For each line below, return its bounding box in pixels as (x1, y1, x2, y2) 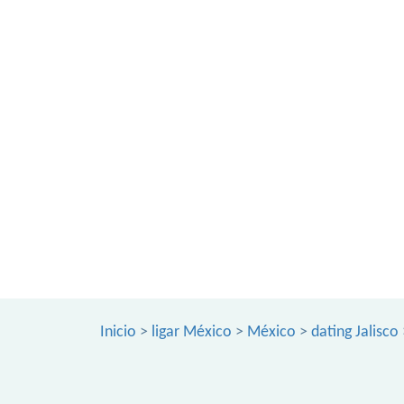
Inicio (100, 324, 136, 341)
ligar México (151, 324, 232, 341)
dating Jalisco (311, 324, 399, 341)
